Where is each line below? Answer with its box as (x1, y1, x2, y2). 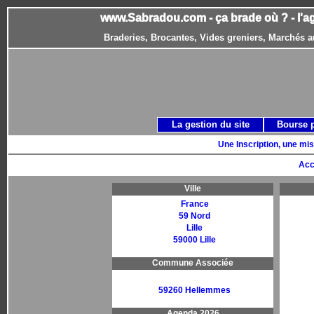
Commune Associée (152, 258, 233, 268)
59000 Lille (173, 235, 216, 245)
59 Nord (179, 211, 210, 221)
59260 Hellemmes (158, 285, 231, 295)
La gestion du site (171, 119, 250, 130)
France (180, 199, 209, 209)
